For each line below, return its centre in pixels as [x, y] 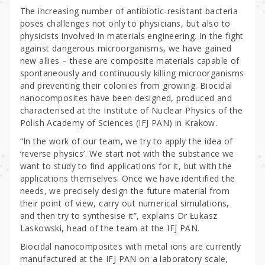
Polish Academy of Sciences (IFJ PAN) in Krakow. [119, 123]
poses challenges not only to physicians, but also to [125, 24]
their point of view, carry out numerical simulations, [125, 203]
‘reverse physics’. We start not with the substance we [127, 154]
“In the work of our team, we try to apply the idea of [126, 141]
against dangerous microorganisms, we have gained [126, 49]
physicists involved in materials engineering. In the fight [132, 36]
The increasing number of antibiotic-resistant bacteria [129, 11]
